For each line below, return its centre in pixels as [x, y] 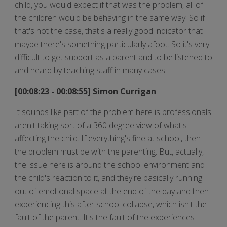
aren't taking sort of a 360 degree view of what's [101, 125]
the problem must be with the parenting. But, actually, [109, 151]
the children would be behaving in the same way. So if [110, 17]
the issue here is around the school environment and [110, 164]
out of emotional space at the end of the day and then [112, 191]
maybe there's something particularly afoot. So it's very [112, 44]
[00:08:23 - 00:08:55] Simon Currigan [86, 91]
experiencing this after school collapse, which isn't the [111, 204]
